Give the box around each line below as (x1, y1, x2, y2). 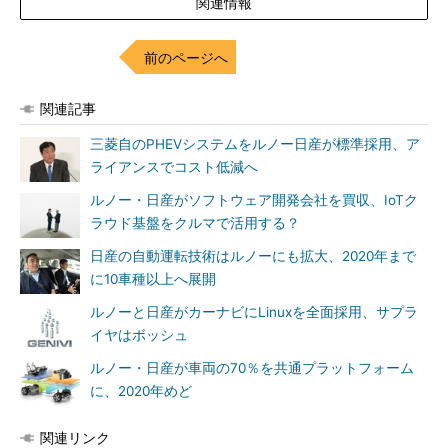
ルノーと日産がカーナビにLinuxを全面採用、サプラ (90, 304, 418, 320)
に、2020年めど (90, 383, 192, 399)
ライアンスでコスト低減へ (90, 159, 258, 175)
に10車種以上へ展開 (90, 271, 216, 287)
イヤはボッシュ (90, 327, 188, 343)
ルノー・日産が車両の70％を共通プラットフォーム (90, 360, 414, 376)
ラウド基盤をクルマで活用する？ (90, 215, 300, 231)
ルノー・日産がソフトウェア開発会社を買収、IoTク (90, 192, 418, 208)
